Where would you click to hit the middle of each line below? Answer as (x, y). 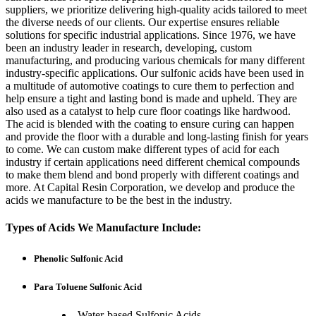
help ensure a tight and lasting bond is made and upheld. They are (151, 98)
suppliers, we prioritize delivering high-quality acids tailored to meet (156, 10)
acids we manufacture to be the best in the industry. (119, 200)
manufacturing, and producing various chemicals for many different (155, 60)
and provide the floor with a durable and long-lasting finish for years (157, 136)
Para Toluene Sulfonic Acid (88, 287)
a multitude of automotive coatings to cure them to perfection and (150, 86)
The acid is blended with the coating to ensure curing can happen (150, 124)
